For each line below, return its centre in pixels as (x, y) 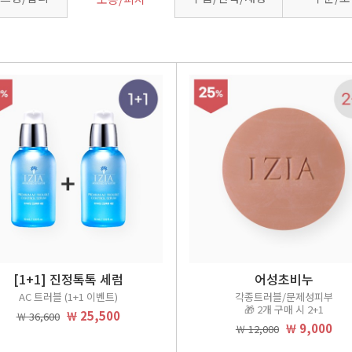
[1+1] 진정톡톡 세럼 (68, 279)
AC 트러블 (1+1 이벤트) (68, 297)
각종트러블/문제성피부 (284, 297)
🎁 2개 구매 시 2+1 (284, 309)
